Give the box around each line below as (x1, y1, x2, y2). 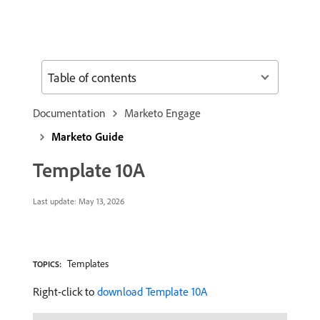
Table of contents (48, 69, 136, 86)
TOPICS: (33, 259, 61, 269)
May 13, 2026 (76, 196, 124, 206)
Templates (67, 257, 109, 270)
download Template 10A (97, 284, 207, 299)
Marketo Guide (51, 129, 124, 144)
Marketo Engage (124, 106, 201, 120)
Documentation (33, 106, 106, 120)
